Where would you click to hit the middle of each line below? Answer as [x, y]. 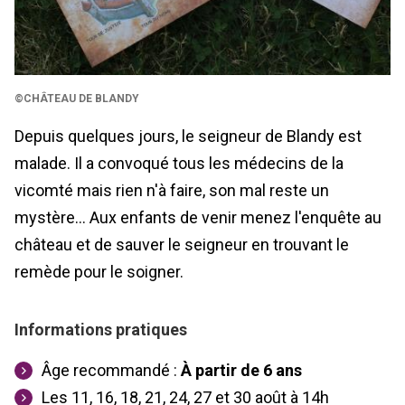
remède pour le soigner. [99, 272]
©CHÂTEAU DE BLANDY [77, 99]
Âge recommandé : [111, 371]
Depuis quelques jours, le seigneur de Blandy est [188, 137]
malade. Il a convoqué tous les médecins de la [179, 164]
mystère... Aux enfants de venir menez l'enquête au [198, 218]
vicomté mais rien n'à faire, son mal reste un [172, 191]
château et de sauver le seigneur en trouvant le [182, 245]
